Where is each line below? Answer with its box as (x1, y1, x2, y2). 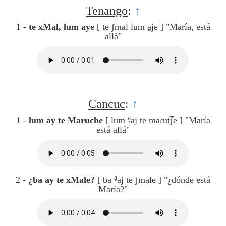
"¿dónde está (164, 175, 210, 185)
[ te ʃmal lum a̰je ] (96, 22, 163, 32)
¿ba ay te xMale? (28, 175, 95, 185)
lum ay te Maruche (28, 115, 103, 126)
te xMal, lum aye (28, 22, 94, 32)
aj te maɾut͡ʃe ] (130, 115, 183, 126)
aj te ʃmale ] (117, 175, 161, 185)
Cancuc (88, 97, 125, 111)
